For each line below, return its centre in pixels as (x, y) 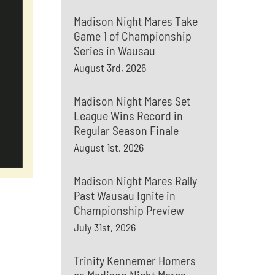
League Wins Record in (128, 115)
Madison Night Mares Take (135, 21)
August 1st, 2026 (108, 147)
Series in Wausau (114, 50)
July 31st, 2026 (104, 227)
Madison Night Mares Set (132, 101)
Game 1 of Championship (132, 36)
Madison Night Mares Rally (135, 180)
